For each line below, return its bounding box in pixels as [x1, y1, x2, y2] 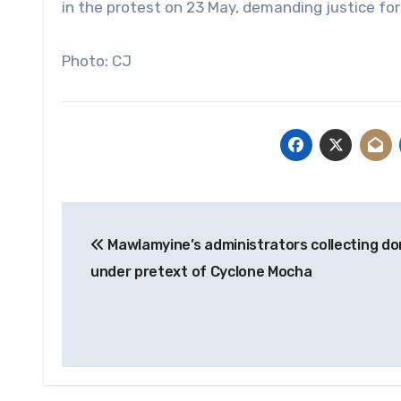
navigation [61, 242, 205, 271]
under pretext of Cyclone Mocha [90, 263, 312, 281]
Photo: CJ [62, 52, 132, 71]
